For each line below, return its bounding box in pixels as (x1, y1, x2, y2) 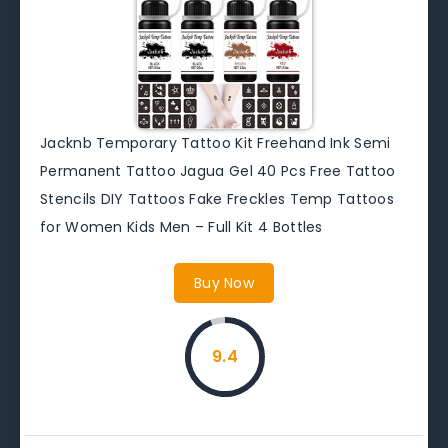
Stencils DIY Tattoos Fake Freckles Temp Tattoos (40, 188, 395, 209)
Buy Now (193, 272, 255, 293)
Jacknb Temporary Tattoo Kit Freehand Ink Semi (40, 132, 391, 153)
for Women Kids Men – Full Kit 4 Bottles (40, 216, 323, 237)
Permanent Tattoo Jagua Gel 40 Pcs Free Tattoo (40, 160, 396, 181)
